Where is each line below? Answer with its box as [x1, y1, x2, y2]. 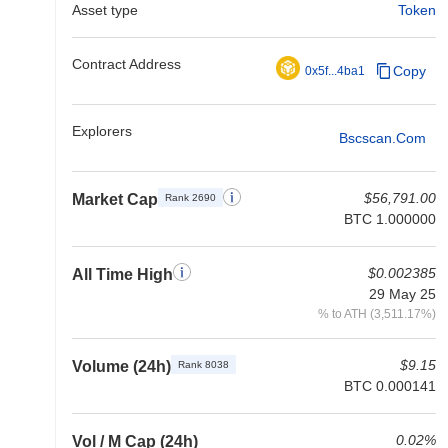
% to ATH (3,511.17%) [318, 307, 436, 320]
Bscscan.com [339, 129, 426, 146]
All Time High [72, 266, 173, 283]
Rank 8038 [178, 359, 229, 370]
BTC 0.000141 [344, 378, 436, 394]
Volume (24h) [72, 358, 171, 375]
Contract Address [72, 56, 181, 72]
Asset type [72, 2, 138, 18]
